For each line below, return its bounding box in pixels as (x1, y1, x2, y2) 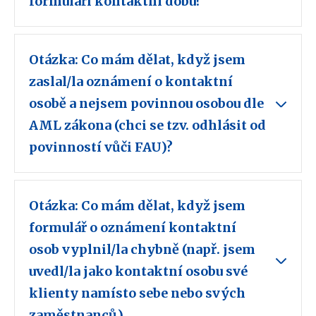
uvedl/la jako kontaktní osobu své (29, 263, 248, 280)
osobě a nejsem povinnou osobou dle (29, 95, 264, 112)
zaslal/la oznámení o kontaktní (29, 73, 233, 90)
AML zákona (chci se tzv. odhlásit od (29, 117, 266, 134)
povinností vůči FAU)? (29, 139, 176, 156)
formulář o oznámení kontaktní (29, 219, 236, 236)
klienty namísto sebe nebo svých (29, 285, 245, 302)
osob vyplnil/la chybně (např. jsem (29, 241, 255, 258)
